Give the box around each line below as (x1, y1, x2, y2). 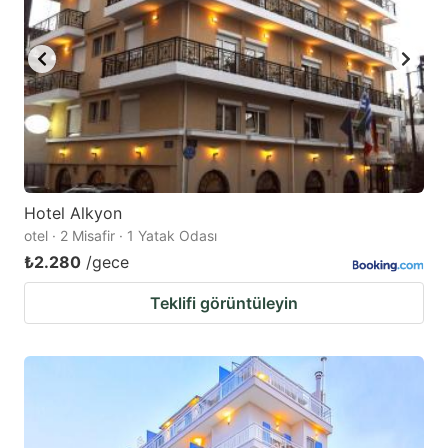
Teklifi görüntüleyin (150, 292, 298, 313)
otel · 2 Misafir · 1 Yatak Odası (24, 226, 217, 244)
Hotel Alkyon (24, 202, 122, 223)
